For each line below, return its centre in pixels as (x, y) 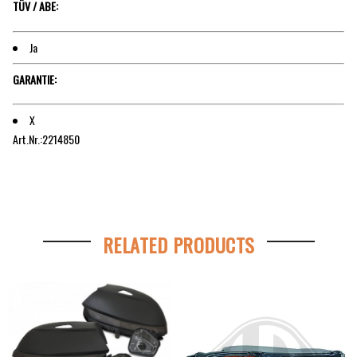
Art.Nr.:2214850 (46, 139)
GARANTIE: (35, 79)
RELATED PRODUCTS (178, 244)
